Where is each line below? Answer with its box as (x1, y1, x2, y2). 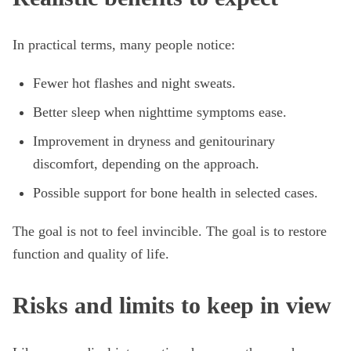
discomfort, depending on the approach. (33, 156, 259, 172)
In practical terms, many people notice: (13, 37, 235, 52)
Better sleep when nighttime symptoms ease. (33, 104, 287, 120)
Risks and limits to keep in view (13, 292, 331, 318)
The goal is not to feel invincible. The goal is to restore (13, 223, 327, 239)
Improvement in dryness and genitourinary (33, 133, 275, 149)
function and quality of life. (13, 246, 169, 262)
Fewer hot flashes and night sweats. (33, 75, 236, 91)
